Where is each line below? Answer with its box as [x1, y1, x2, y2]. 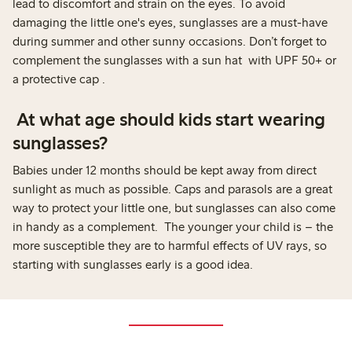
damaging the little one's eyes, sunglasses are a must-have [13, 14, 328, 30]
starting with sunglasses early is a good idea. [13, 256, 253, 272]
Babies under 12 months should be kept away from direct [13, 162, 317, 178]
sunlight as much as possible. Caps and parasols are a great [13, 181, 332, 196]
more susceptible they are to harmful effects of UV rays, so [13, 237, 327, 253]
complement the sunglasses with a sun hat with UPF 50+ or [13, 52, 336, 68]
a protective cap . [13, 71, 108, 86]
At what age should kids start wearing [13, 107, 325, 130]
